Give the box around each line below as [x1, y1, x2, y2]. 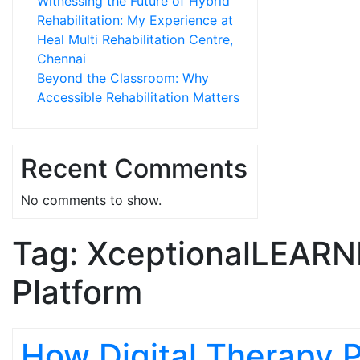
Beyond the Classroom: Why [37, 70, 209, 86]
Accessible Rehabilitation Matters [37, 89, 239, 105]
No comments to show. [21, 192, 162, 208]
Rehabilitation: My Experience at [37, 12, 233, 28]
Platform [12, 272, 142, 312]
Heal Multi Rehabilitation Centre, [37, 31, 233, 47]
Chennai [37, 51, 86, 67]
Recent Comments [21, 153, 247, 184]
